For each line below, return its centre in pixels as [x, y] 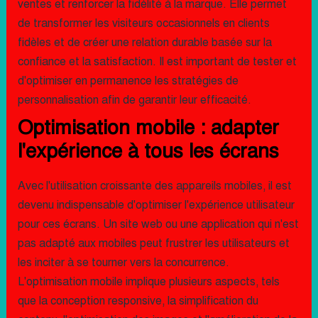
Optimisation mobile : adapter [148, 127]
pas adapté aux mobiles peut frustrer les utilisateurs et [153, 243]
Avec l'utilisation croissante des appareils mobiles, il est [154, 186]
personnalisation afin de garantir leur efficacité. [134, 100]
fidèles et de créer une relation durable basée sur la [144, 43]
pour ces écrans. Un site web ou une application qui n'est [158, 224]
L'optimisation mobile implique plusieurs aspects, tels [148, 282]
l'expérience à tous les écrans [148, 151]
